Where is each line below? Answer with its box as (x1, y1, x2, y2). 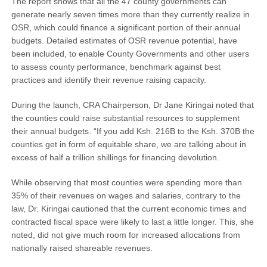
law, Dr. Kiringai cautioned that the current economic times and (11, 204, 247, 214)
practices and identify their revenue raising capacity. (11, 75, 206, 85)
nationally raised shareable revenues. (11, 243, 153, 253)
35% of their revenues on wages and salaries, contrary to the (11, 191, 241, 201)
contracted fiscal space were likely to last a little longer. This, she (11, 217, 254, 227)
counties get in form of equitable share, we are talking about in (11, 139, 246, 150)
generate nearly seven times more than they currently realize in (11, 10, 250, 20)
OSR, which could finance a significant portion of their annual (11, 23, 240, 33)
